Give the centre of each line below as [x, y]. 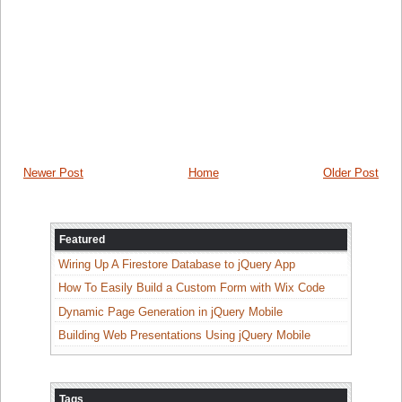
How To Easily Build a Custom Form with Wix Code [191, 288]
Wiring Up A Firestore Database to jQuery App [176, 264]
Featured [82, 239]
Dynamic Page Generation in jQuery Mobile [170, 311]
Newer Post [53, 172]
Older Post [351, 172]
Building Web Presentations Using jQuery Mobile [184, 335]
